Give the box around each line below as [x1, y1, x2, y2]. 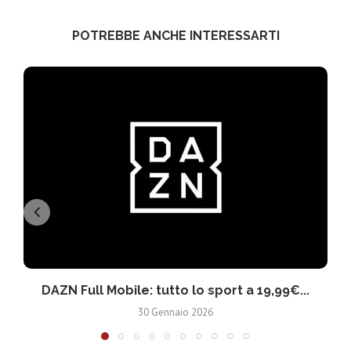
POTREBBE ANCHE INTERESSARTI [71, 27, 280, 43]
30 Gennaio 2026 [138, 306, 213, 320]
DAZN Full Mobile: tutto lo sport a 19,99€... [42, 283, 309, 299]
